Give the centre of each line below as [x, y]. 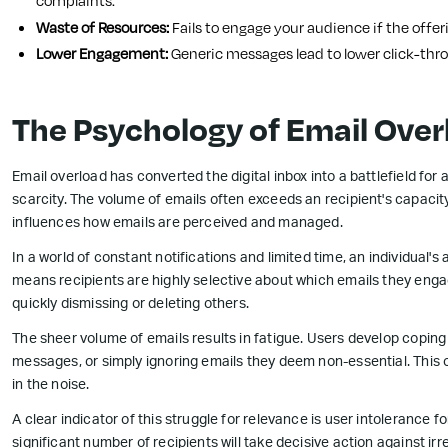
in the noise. [51, 386]
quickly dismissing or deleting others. [131, 305]
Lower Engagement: [102, 54]
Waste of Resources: [104, 27]
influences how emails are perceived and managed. [177, 224]
